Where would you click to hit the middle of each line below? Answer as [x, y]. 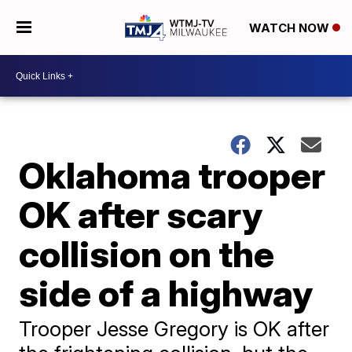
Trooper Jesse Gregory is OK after [174, 329]
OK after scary [141, 214]
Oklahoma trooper [172, 175]
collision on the [147, 254]
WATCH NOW [290, 28]
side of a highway [166, 293]
